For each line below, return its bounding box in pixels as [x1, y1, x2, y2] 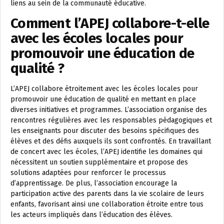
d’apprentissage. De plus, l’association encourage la [10, 179, 177, 188]
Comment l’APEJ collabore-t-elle [10, 15, 209, 32]
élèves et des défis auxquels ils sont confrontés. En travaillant [10, 137, 211, 146]
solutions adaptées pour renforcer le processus [10, 168, 166, 177]
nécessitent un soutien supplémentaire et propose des [10, 158, 188, 167]
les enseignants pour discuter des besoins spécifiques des [10, 126, 199, 135]
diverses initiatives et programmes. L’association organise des [10, 105, 207, 114]
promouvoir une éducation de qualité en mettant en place [10, 95, 196, 104]
